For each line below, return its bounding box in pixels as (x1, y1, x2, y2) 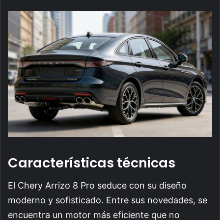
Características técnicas (8, 153, 175, 172)
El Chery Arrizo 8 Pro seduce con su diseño (8, 180, 187, 191)
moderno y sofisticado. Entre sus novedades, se (8, 195, 207, 206)
